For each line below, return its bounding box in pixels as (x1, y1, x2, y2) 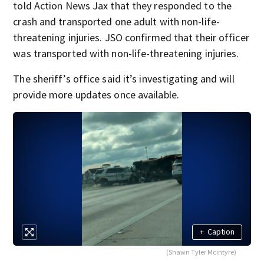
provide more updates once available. (13, 88, 179, 101)
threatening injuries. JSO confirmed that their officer (13, 31, 249, 44)
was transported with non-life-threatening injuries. (13, 47, 239, 60)
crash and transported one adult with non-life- (13, 15, 220, 28)
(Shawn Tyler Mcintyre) (166, 247, 236, 256)
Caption (207, 226, 235, 237)
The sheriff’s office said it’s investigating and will (13, 72, 235, 85)
